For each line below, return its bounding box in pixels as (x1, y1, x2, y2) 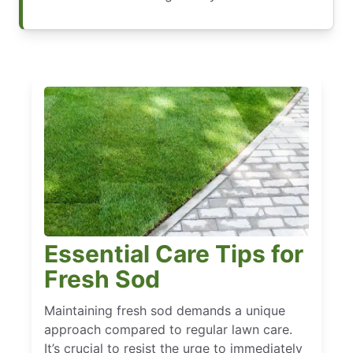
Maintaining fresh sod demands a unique (44, 303, 285, 319)
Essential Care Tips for (44, 240, 303, 269)
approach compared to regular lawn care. (44, 321, 292, 338)
